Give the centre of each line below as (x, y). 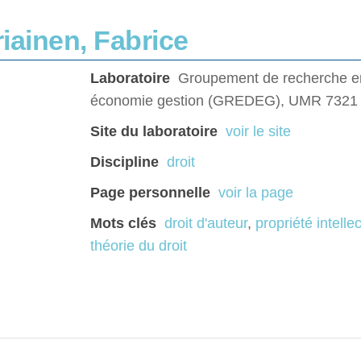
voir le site (258, 132)
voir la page (256, 193)
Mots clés (123, 224)
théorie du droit (139, 246)
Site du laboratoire (154, 132)
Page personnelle (150, 193)
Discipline (124, 162)
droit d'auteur (206, 224)
